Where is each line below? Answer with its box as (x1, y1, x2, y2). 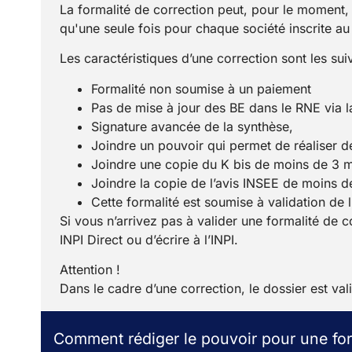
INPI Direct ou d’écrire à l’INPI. (60, 231, 238, 247)
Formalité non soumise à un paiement (91, 80, 311, 97)
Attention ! (60, 262, 120, 278)
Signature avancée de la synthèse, (91, 118, 293, 134)
